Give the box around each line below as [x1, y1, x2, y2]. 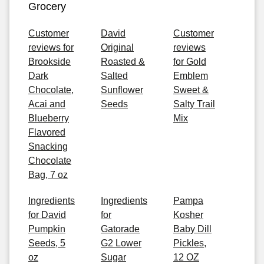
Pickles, [173, 238, 206, 248]
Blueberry [28, 113, 69, 123]
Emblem [173, 71, 208, 81]
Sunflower [101, 85, 143, 95]
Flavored [28, 127, 65, 137]
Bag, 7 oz [28, 170, 68, 180]
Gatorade [101, 224, 140, 234]
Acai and [28, 99, 65, 109]
